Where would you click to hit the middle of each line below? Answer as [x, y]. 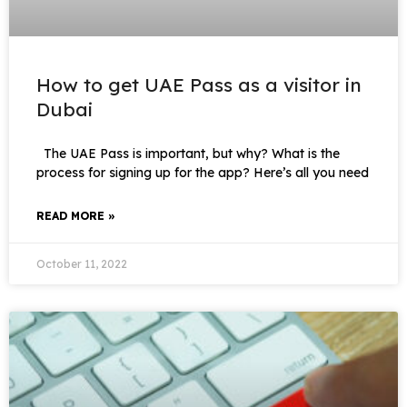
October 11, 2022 [82, 264]
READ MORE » [76, 216]
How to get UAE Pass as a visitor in [199, 84]
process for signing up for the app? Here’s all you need [203, 173]
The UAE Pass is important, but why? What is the [188, 154]
